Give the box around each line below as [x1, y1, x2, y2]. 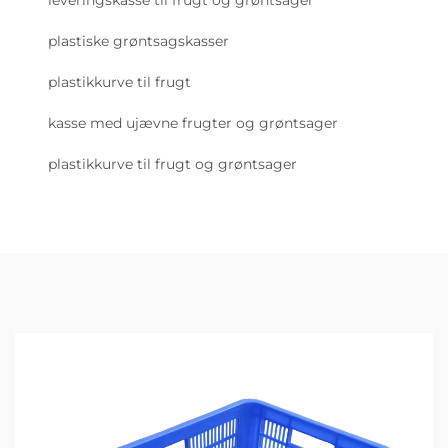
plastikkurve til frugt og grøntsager [48, 155, 297, 174]
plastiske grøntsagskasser [48, 32, 229, 51]
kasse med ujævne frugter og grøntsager [48, 114, 338, 133]
